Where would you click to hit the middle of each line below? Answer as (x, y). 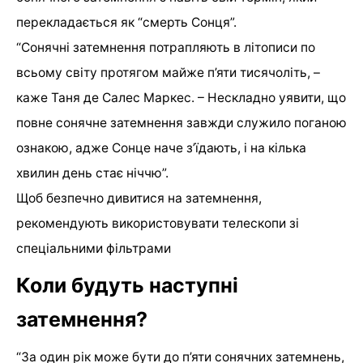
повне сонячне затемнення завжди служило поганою (181, 122)
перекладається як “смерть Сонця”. (126, 22)
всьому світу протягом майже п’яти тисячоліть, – (168, 72)
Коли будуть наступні (127, 286)
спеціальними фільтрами (94, 248)
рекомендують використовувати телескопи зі (158, 223)
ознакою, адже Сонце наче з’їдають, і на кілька (161, 147)
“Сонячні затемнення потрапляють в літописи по (166, 47)
